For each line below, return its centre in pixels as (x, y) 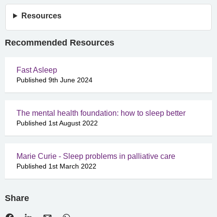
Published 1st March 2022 (56, 166)
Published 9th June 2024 (54, 80)
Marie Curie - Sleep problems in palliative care (96, 156)
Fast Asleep (37, 70)
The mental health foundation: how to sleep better (101, 113)
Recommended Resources (60, 43)
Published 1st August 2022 (57, 123)
